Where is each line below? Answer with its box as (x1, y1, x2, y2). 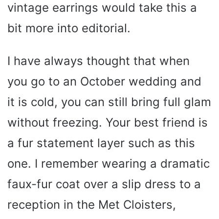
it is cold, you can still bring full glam (7, 94, 211, 109)
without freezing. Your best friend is (7, 115, 208, 130)
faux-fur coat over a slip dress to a (7, 176, 201, 191)
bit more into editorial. (7, 21, 131, 35)
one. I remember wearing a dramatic (7, 156, 210, 171)
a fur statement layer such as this (7, 135, 195, 150)
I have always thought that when (7, 53, 190, 68)
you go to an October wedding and (7, 74, 201, 88)
